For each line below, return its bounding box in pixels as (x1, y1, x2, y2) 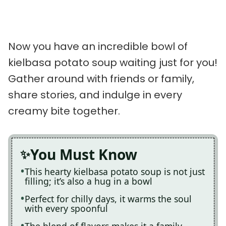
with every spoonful (25, 202, 108, 214)
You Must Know (30, 144, 137, 164)
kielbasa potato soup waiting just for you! (8, 55, 217, 70)
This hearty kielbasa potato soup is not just (25, 165, 205, 178)
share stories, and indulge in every (8, 87, 182, 102)
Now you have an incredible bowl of (8, 39, 188, 53)
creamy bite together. (8, 103, 120, 118)
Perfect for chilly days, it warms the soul (25, 192, 192, 205)
